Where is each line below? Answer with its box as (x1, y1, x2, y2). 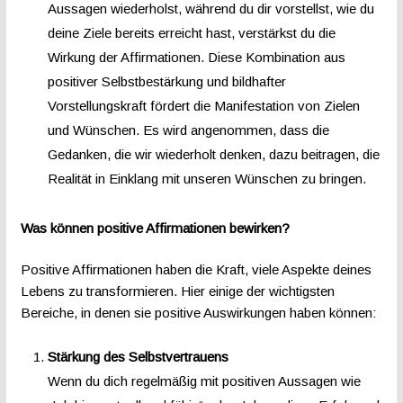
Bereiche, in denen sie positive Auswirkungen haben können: (20, 305, 376, 321)
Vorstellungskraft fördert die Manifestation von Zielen (47, 97, 360, 113)
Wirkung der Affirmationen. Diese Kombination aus (47, 49, 345, 65)
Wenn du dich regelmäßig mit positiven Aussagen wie (47, 372, 361, 389)
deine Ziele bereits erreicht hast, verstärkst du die (47, 24, 336, 40)
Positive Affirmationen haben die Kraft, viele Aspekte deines (20, 262, 372, 278)
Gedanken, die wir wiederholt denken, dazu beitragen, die (47, 146, 380, 162)
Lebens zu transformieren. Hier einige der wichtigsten (20, 283, 335, 300)
